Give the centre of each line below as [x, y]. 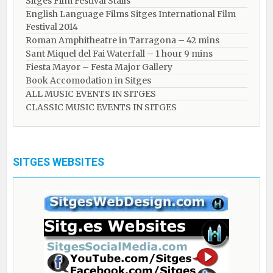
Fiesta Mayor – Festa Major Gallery [99, 67]
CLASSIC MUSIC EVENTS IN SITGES [101, 107]
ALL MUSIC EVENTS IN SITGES [91, 94]
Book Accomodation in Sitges [88, 80]
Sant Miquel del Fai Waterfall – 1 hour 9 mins [119, 54]
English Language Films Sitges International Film [131, 14]
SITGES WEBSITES [58, 162]
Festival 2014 [52, 27]
